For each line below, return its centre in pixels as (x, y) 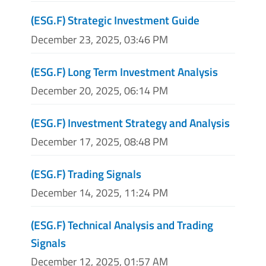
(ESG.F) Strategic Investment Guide (115, 20)
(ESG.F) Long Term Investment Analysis (124, 71)
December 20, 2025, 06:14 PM (99, 90)
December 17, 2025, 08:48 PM (99, 142)
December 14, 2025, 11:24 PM (99, 193)
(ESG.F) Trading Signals (86, 174)
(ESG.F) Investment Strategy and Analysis (130, 122)
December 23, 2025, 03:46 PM (99, 39)
